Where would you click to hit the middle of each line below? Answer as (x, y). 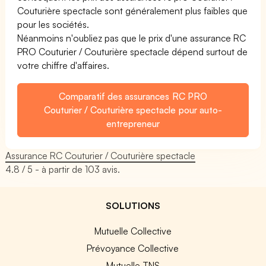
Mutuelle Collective (133, 231)
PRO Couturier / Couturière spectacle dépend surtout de (133, 51)
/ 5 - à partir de (53, 169)
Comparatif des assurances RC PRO (133, 96)
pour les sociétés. (53, 24)
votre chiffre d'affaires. (64, 65)
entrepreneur (133, 123)
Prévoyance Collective (133, 248)
